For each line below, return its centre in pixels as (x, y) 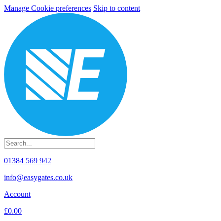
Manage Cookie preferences (48, 8)
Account (17, 194)
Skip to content (117, 8)
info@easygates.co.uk (38, 177)
